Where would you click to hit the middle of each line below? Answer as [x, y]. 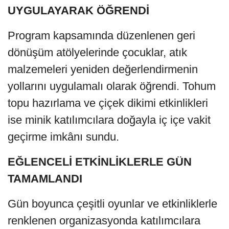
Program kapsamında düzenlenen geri [101, 36]
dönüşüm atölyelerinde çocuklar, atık [97, 53]
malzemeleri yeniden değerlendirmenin [103, 70]
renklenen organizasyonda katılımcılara [104, 221]
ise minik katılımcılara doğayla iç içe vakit [109, 120]
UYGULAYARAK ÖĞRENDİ [78, 11]
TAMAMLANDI [45, 179]
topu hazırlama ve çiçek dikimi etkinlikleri [108, 103]
